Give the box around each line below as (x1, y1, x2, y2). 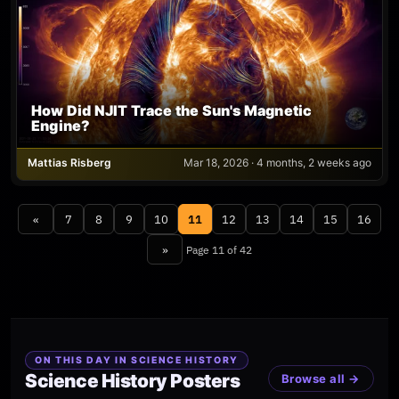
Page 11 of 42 (186, 242, 252, 256)
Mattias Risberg (28, 156, 111, 170)
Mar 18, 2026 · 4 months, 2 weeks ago (183, 156, 371, 170)
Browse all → (281, 371, 361, 387)
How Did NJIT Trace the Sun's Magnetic (31, 102, 313, 120)
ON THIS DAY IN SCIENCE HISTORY (35, 354, 239, 367)
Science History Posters (25, 370, 240, 393)
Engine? (31, 117, 91, 135)
